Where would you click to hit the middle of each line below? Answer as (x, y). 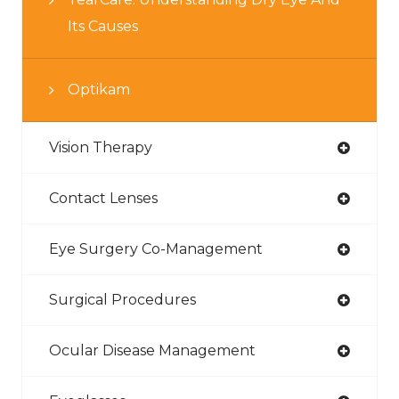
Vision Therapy (101, 148)
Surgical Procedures (122, 300)
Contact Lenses (103, 199)
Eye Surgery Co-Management (156, 249)
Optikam (99, 90)
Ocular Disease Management (152, 351)
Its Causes (103, 27)
